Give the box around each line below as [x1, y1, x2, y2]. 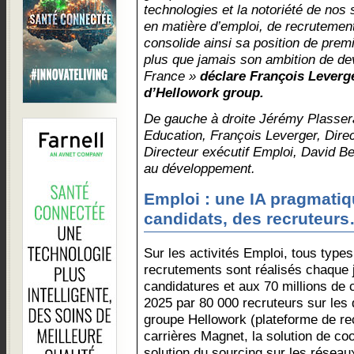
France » [144, 68, 200, 84]
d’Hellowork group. [144, 85, 264, 100]
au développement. [144, 160, 255, 176]
